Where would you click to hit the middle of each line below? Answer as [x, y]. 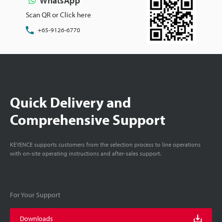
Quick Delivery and [70, 102]
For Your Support [35, 194]
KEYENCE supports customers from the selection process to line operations [105, 144]
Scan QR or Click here [58, 14]
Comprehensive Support [88, 119]
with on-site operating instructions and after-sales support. [85, 153]
